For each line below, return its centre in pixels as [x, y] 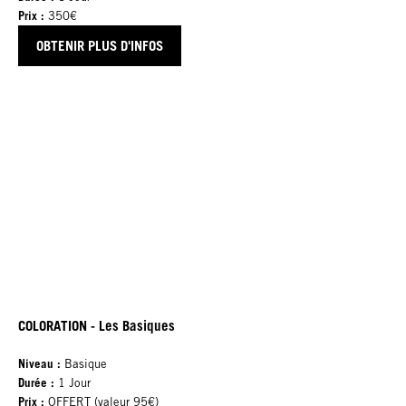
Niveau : [41, 363]
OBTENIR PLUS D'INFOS [100, 45]
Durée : [36, 382]
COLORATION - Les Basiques [97, 325]
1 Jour [72, 382]
